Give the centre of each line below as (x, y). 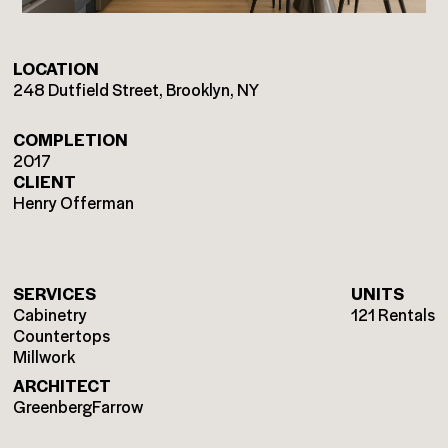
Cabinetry (50, 314)
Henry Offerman (74, 202)
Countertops (62, 335)
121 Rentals (392, 314)
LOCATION (56, 68)
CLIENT (45, 181)
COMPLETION (71, 139)
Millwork (44, 356)
